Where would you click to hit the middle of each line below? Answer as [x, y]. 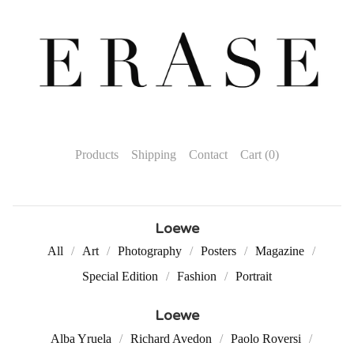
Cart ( [254, 155]
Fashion [197, 277]
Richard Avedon [171, 339]
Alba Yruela [81, 339]
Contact [208, 155]
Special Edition [120, 277]
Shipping [154, 155]
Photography [149, 251]
